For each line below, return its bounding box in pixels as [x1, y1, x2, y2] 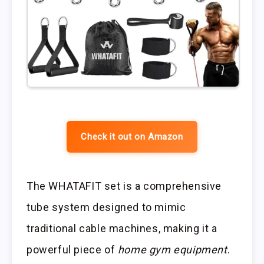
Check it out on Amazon [81, 131, 183, 142]
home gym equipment [117, 243, 227, 256]
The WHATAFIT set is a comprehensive [27, 179, 222, 192]
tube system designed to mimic [27, 200, 186, 213]
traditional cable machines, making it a [27, 222, 217, 235]
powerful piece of [27, 243, 118, 256]
